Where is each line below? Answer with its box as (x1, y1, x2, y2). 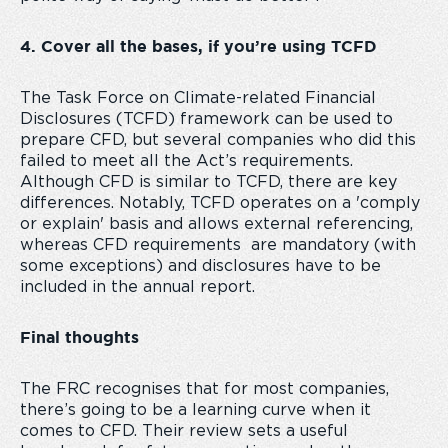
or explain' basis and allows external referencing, (20, 216, 413, 232)
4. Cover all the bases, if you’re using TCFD (20, 40, 377, 55)
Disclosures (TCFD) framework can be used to (20, 111, 393, 127)
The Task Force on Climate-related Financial (20, 90, 376, 106)
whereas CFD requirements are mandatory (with (20, 237, 416, 253)
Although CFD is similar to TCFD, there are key (20, 174, 397, 190)
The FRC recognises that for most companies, (20, 381, 389, 397)
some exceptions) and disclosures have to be (20, 258, 381, 274)
